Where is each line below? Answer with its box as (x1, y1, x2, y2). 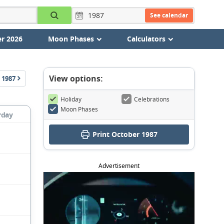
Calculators (126, 34, 165, 43)
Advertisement (98, 161, 139, 170)
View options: (49, 73, 103, 84)
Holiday (60, 95, 81, 103)
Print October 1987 (92, 129, 157, 139)
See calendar (149, 10, 188, 19)
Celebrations (134, 95, 169, 103)
